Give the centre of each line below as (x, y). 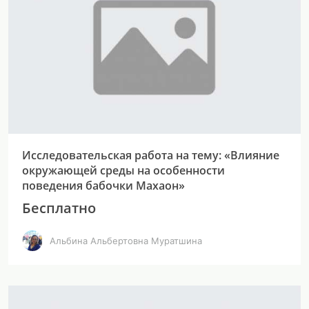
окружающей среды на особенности (123, 170)
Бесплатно (59, 208)
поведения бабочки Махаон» (103, 186)
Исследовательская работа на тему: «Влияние (151, 155)
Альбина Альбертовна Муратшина (126, 240)
